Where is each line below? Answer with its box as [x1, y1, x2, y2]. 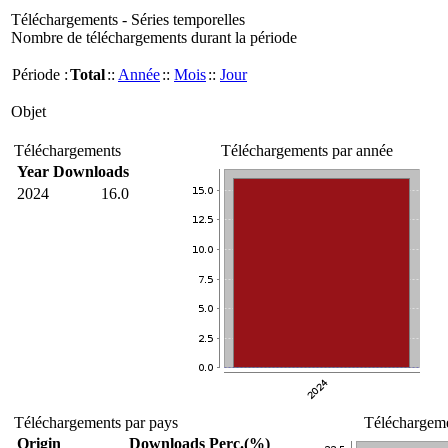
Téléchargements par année [221, 142, 393, 159]
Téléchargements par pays [14, 414, 178, 431]
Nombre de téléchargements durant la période [11, 29, 297, 46]
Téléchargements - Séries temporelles [11, 11, 245, 28]
